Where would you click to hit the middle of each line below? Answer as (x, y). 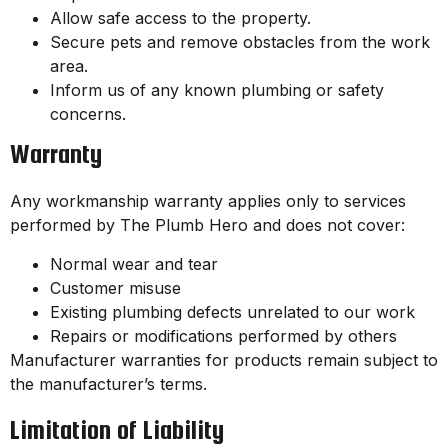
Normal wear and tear (134, 263)
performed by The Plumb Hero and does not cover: (207, 225)
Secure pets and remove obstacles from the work (240, 42)
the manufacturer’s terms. (108, 383)
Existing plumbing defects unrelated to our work (232, 311)
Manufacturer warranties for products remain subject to (224, 359)
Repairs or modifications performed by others (223, 335)
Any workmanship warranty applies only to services (208, 201)
